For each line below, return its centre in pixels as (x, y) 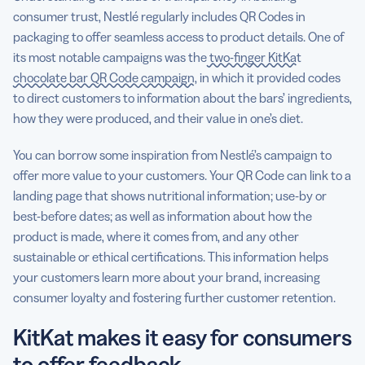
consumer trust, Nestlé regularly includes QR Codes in (159, 16)
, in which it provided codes (268, 77)
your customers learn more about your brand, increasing (167, 277)
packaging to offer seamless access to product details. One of (178, 36)
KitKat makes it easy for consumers (182, 337)
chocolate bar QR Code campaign (104, 77)
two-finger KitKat (254, 57)
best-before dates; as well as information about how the (163, 215)
